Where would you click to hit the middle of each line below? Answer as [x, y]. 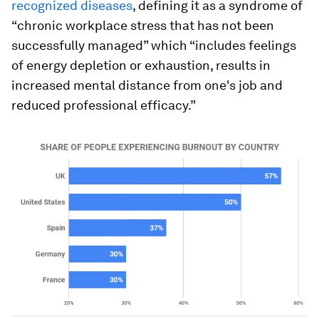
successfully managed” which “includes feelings [154, 45]
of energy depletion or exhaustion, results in [141, 65]
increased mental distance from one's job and [147, 85]
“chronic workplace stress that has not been [143, 25]
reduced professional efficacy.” [104, 105]
